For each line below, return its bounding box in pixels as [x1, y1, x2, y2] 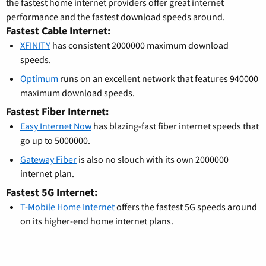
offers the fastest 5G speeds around [116, 200, 257, 213]
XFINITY [20, 39, 50, 51]
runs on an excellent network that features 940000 [58, 72, 258, 84]
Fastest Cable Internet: [6, 23, 110, 37]
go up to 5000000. [20, 134, 90, 146]
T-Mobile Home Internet [20, 200, 116, 213]
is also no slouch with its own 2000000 [77, 153, 229, 165]
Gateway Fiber [20, 153, 77, 165]
